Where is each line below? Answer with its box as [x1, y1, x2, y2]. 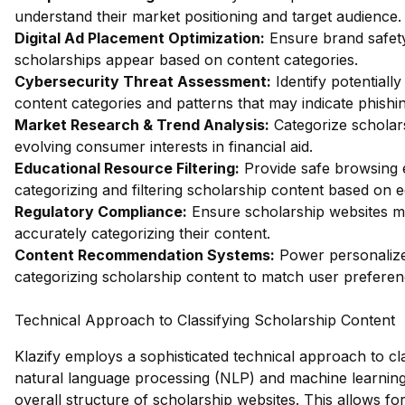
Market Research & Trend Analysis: [14, 116, 269, 134]
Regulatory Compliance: [14, 202, 187, 221]
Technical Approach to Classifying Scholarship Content [14, 311, 395, 329]
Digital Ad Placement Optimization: [14, 29, 265, 47]
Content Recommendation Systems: [14, 246, 275, 264]
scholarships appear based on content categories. [14, 51, 358, 69]
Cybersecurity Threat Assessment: [14, 72, 271, 90]
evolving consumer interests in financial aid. [14, 137, 313, 155]
